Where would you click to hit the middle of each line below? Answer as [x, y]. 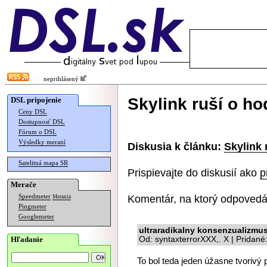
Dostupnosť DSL [42, 122]
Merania [62, 197]
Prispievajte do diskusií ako [194, 173]
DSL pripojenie [36, 100]
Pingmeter [32, 207]
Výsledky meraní [42, 142]
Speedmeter [35, 196]
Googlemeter [36, 217]
